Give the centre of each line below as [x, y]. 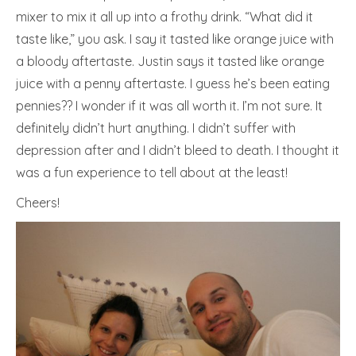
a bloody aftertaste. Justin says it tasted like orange [170, 61]
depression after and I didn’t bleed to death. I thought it [178, 150]
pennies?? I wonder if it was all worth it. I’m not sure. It [169, 106]
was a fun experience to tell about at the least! [152, 172]
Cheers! [38, 203]
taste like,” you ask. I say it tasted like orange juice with [175, 39]
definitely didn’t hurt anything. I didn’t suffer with [156, 128]
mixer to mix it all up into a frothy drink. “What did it [164, 17]
